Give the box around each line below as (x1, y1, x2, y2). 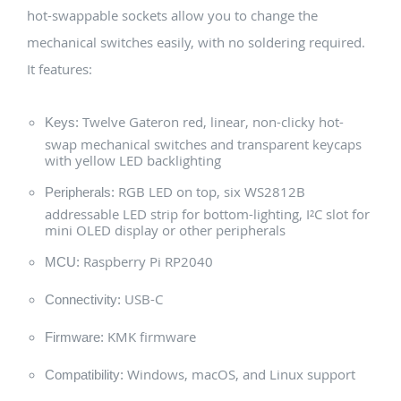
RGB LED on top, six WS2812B (115, 183, 305, 201)
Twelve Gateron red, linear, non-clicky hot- (79, 113, 344, 132)
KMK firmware (104, 328, 196, 346)
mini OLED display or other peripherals (45, 221, 286, 240)
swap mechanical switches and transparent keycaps (45, 135, 362, 154)
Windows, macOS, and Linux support (124, 365, 355, 384)
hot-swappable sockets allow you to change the (27, 6, 318, 25)
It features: (27, 60, 92, 79)
